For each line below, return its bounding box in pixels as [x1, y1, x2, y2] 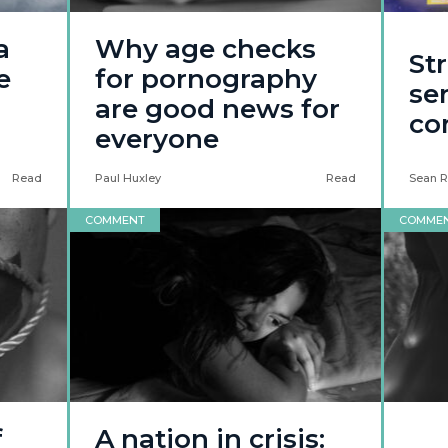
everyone [95, 123, 220, 155]
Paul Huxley [95, 171, 162, 185]
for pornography [95, 63, 318, 95]
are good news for [95, 93, 341, 125]
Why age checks [95, 33, 317, 65]
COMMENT [85, 213, 146, 227]
